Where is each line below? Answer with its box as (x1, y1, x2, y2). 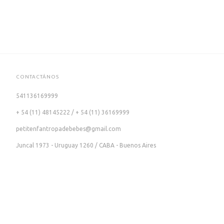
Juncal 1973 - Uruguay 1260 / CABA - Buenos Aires (15, 141, 156, 148)
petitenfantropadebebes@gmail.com (15, 125, 121, 132)
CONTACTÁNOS (15, 73, 59, 79)
